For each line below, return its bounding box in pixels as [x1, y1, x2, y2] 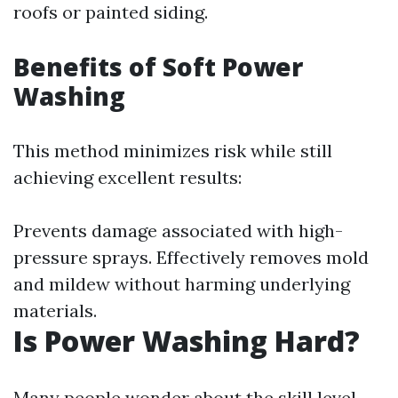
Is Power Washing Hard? [13, 322, 360, 360]
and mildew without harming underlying [13, 273, 350, 295]
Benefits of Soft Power [13, 50, 303, 84]
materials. [13, 299, 97, 322]
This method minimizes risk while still [13, 139, 332, 162]
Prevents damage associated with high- [13, 219, 343, 242]
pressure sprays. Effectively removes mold [13, 246, 369, 268]
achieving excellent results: [13, 166, 242, 188]
